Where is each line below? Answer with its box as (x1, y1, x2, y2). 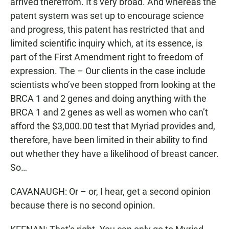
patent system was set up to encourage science (10, 10, 204, 21)
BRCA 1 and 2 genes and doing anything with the (10, 93, 207, 104)
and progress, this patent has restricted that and (10, 24, 204, 35)
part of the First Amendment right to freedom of (10, 52, 203, 62)
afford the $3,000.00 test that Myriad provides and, (10, 121, 215, 131)
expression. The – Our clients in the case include (10, 65, 205, 76)
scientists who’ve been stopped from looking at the (10, 79, 216, 90)
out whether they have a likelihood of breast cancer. (10, 148, 219, 159)
